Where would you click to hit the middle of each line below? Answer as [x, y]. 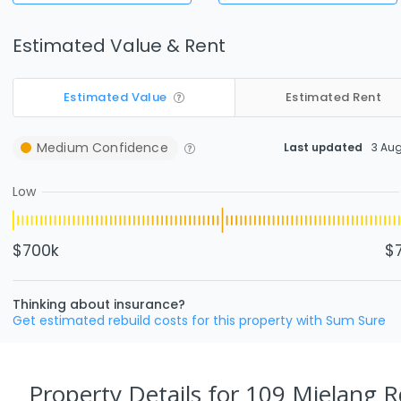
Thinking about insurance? [99, 304]
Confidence [128, 147]
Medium [63, 147]
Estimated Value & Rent [119, 45]
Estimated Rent [333, 97]
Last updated [323, 147]
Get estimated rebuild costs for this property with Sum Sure [199, 320]
